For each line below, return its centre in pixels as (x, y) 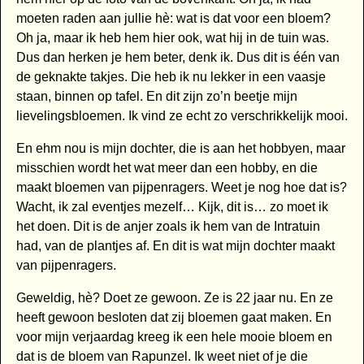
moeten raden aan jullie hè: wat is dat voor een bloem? (173, 19)
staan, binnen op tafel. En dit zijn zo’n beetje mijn (156, 97)
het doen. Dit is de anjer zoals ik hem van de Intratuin (168, 227)
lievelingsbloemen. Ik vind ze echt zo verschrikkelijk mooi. (182, 116)
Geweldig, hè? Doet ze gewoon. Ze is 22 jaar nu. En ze (174, 298)
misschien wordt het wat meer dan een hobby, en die (167, 168)
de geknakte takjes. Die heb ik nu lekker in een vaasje (171, 77)
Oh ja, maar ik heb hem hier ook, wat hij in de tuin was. (172, 38)
